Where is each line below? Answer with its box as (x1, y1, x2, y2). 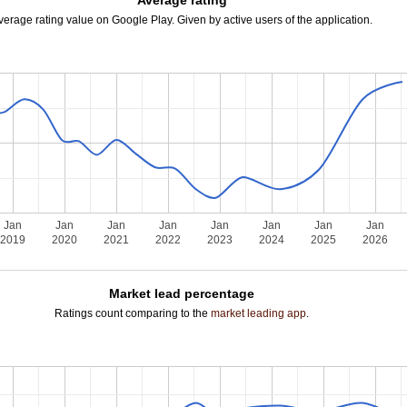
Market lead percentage (109, 286, 255, 301)
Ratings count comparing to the (55, 307, 212, 320)
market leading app (211, 307, 307, 320)
